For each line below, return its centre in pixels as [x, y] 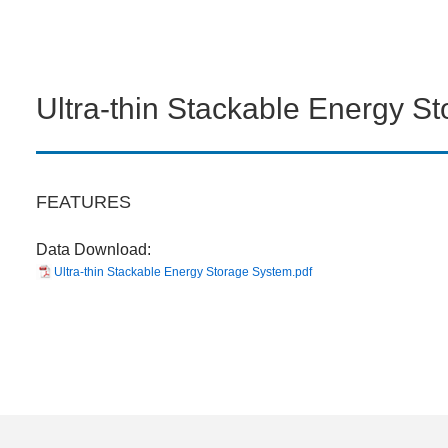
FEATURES [83, 201]
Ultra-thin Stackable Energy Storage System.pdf [183, 272]
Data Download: [93, 250]
